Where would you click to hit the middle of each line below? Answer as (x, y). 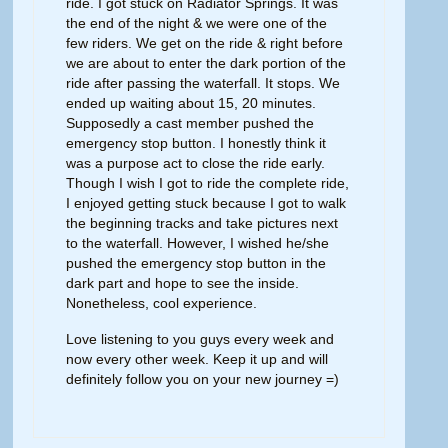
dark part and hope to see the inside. (183, 283)
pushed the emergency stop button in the (196, 263)
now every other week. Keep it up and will (197, 359)
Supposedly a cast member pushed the (190, 123)
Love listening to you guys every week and (200, 339)
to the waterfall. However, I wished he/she (198, 243)
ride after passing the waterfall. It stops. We (203, 83)
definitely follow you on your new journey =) (203, 379)
